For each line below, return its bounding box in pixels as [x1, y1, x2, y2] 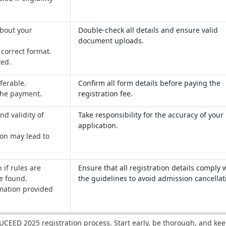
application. [78, 121, 120, 131]
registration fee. [78, 89, 135, 99]
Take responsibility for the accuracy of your [78, 110, 223, 120]
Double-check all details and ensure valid [78, 25, 218, 35]
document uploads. [78, 36, 146, 46]
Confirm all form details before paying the [78, 78, 220, 88]
